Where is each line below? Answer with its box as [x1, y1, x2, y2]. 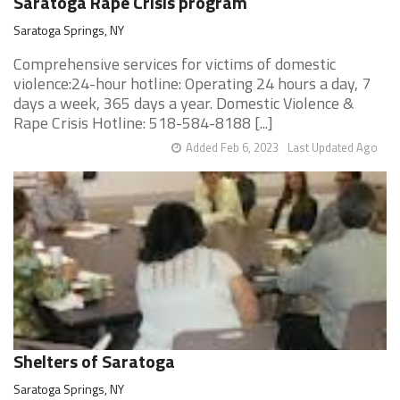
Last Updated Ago [287, 138, 378, 157]
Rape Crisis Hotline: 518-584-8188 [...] [13, 111, 273, 136]
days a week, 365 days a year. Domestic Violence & [13, 91, 354, 116]
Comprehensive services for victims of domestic [13, 52, 336, 77]
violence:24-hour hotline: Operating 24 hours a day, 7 [13, 71, 371, 96]
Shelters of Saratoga [13, 347, 175, 376]
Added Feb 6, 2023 [186, 138, 279, 157]
